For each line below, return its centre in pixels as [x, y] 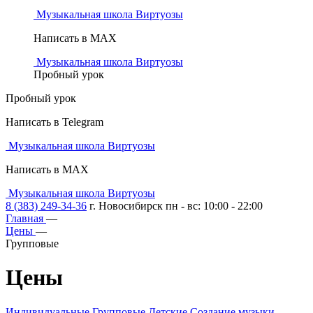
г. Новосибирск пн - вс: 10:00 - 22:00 [176, 206]
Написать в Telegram [54, 122]
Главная [24, 218]
